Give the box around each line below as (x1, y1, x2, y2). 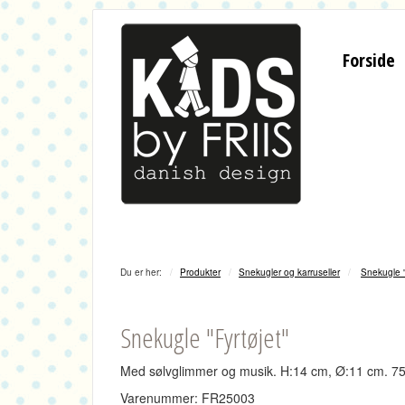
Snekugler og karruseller (239, 266, 340, 278)
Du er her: (120, 266, 162, 278)
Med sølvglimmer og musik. (120, 362, 280, 380)
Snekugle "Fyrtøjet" (120, 319, 289, 356)
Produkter (180, 266, 221, 278)
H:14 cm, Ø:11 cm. (280, 362, 391, 380)
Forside (343, 48, 395, 72)
